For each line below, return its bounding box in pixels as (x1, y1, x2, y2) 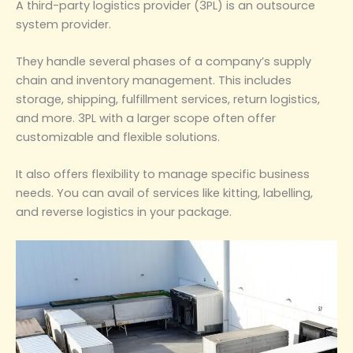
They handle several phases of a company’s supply (16, 53, 311, 69)
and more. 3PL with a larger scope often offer (16, 110, 276, 126)
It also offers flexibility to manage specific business (16, 166, 310, 183)
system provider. (16, 16, 111, 32)
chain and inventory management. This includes (16, 72, 292, 88)
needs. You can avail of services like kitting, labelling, (16, 185, 313, 202)
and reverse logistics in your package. (16, 204, 232, 221)
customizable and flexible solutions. (16, 128, 220, 145)
